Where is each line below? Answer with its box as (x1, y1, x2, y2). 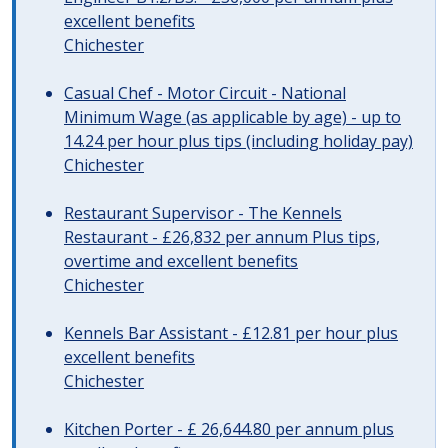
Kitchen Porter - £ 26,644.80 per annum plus (64, 418, 394, 440)
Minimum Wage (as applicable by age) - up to (64, 106, 401, 128)
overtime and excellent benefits (64, 250, 298, 272)
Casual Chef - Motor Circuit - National (64, 82, 346, 104)
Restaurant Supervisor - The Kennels (64, 202, 342, 224)
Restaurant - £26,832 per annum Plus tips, (64, 226, 380, 248)
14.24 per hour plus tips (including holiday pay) (64, 130, 413, 152)
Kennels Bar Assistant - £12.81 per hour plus (64, 322, 398, 344)
